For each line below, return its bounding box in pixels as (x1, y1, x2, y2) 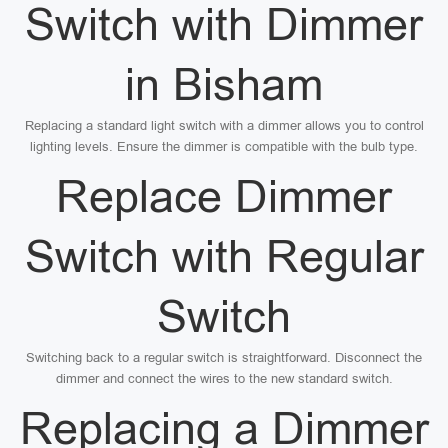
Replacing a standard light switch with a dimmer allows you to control (24, 118, 424, 133)
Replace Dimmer (56, 171, 392, 222)
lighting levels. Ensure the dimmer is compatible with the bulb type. (30, 139, 418, 154)
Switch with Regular (24, 231, 424, 282)
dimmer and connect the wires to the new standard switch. (55, 371, 393, 386)
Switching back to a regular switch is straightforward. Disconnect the (26, 350, 422, 365)
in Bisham (125, 59, 323, 110)
